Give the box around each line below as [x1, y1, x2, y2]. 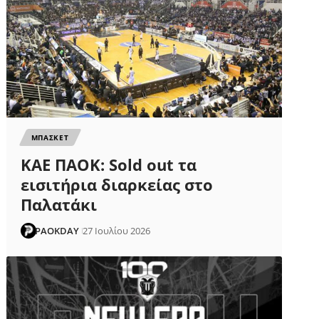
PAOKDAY [35, 224, 80, 238]
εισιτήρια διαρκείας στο [20, 174, 213, 196]
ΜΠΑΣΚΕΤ [31, 132, 69, 143]
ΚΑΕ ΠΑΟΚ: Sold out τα [20, 154, 197, 176]
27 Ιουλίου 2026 [83, 224, 151, 238]
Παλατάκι [20, 194, 97, 216]
